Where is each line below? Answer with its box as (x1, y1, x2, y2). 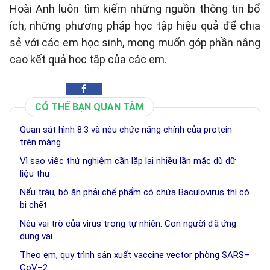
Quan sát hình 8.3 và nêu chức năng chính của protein (20, 124, 232, 135)
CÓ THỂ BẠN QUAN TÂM (35, 101, 144, 113)
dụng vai (20, 231, 52, 242)
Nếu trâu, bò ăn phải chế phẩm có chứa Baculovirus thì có (20, 187, 250, 198)
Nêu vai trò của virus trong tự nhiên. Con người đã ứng (20, 218, 236, 229)
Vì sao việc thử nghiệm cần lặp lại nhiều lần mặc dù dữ (20, 155, 236, 166)
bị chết (20, 199, 47, 210)
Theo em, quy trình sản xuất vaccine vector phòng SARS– (20, 250, 250, 260)
